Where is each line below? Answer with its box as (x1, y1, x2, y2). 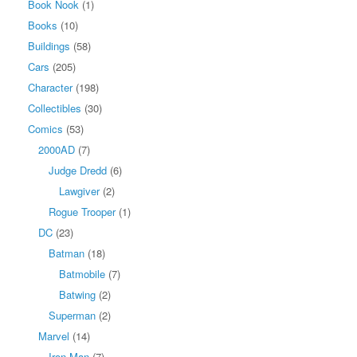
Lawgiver (59, 182, 100, 198)
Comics (28, 120, 63, 136)
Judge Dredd (49, 162, 107, 178)
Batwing (59, 286, 96, 302)
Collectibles (28, 100, 81, 116)
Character (28, 79, 73, 95)
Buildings (28, 37, 70, 53)
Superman (49, 307, 96, 323)
